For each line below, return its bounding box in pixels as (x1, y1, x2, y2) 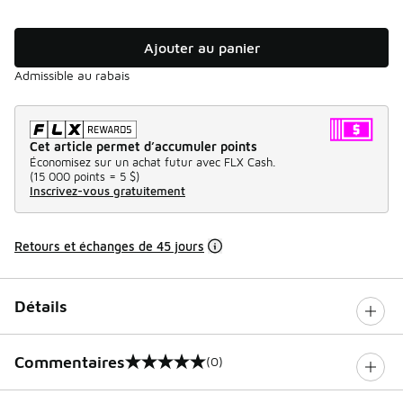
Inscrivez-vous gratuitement (30, 183, 185, 198)
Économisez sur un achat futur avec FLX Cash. (30, 154, 275, 169)
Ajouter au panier (143, 39, 260, 56)
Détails (14, 296, 67, 316)
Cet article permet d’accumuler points (30, 138, 257, 154)
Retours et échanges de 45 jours (14, 237, 204, 254)
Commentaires (14, 352, 125, 372)
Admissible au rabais (14, 67, 130, 83)
